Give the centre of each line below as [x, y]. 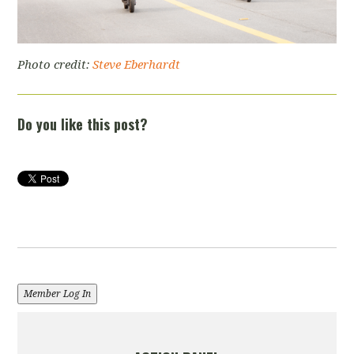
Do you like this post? [83, 124]
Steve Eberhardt [137, 64]
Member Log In [58, 294]
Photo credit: [55, 64]
